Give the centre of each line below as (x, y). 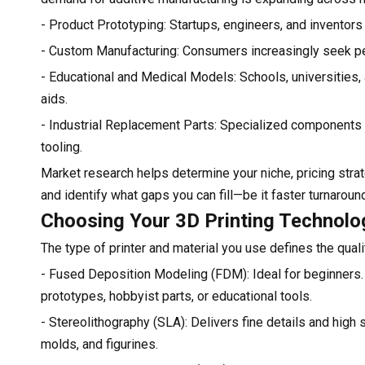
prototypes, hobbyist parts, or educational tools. (176, 296)
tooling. (62, 147)
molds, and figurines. (99, 344)
